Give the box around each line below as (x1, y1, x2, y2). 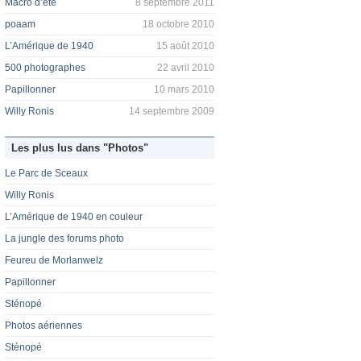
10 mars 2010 (154, 84, 214, 96)
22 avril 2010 (157, 62, 214, 74)
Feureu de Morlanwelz (5, 255, 103, 267)
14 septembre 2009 (129, 106, 214, 118)
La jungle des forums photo (5, 233, 124, 245)
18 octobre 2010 (143, 19, 214, 31)
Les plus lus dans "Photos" (11, 142, 148, 155)
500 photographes (5, 62, 85, 74)
